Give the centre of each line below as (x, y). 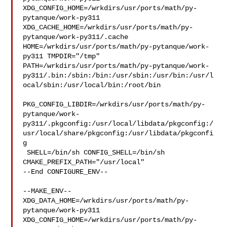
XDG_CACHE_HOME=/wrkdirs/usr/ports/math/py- (108, 27)
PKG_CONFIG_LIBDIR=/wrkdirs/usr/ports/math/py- (114, 104)
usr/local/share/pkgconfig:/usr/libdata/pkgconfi (118, 133)
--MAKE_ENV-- (47, 191)
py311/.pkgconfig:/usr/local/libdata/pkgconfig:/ (118, 124)
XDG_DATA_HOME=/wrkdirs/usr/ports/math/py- (106, 201)
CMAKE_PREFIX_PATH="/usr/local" (84, 162)
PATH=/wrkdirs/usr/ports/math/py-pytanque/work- (116, 66)
